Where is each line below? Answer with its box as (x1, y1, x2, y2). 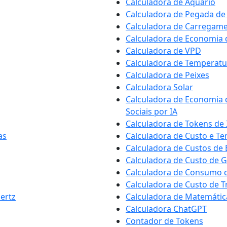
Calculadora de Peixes (126, 69, 209, 81)
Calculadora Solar (126, 82, 193, 93)
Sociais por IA (126, 106, 177, 117)
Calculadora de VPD (126, 45, 201, 56)
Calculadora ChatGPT (126, 203, 207, 214)
